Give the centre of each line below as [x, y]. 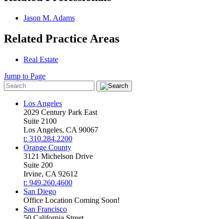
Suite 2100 [40, 121]
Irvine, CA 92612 [51, 174]
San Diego [40, 191]
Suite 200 [38, 165]
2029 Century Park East [60, 112]
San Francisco [45, 209]
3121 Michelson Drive [58, 156]
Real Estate [41, 59]
